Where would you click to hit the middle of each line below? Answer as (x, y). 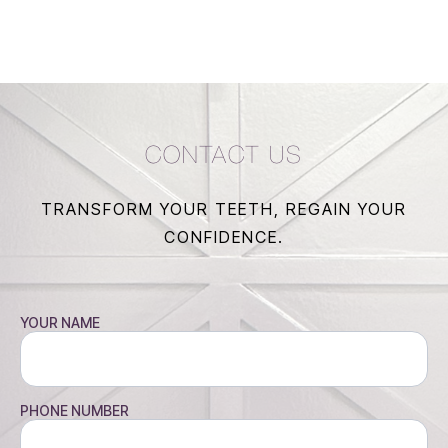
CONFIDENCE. (224, 236)
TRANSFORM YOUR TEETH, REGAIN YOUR (224, 208)
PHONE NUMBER (74, 410)
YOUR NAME (60, 322)
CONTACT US (224, 156)
